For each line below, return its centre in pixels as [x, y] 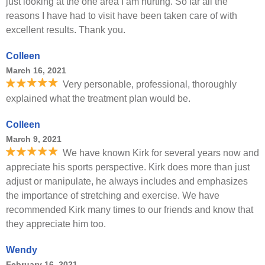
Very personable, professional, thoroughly [150, 84]
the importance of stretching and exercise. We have [113, 195]
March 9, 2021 [34, 139]
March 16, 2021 [36, 70]
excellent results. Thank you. [66, 30]
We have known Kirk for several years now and [161, 153]
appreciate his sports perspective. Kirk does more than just [128, 167]
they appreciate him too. [56, 224]
